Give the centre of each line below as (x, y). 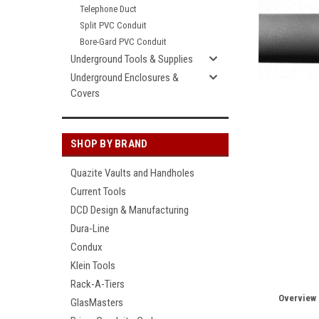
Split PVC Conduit (113, 25)
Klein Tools (93, 266)
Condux (87, 247)
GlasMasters (97, 303)
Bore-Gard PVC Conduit (123, 42)
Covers (85, 93)
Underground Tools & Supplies (132, 59)
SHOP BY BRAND (109, 144)
